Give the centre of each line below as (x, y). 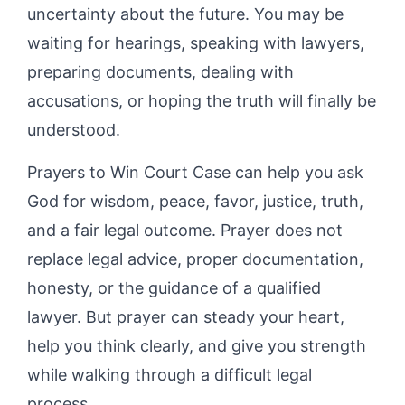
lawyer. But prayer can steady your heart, (186, 316)
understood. (74, 129)
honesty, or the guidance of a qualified (174, 287)
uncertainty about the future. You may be (185, 14)
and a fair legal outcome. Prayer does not (185, 230)
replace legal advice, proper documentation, (195, 259)
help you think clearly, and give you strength (197, 345)
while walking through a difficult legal (170, 374)
